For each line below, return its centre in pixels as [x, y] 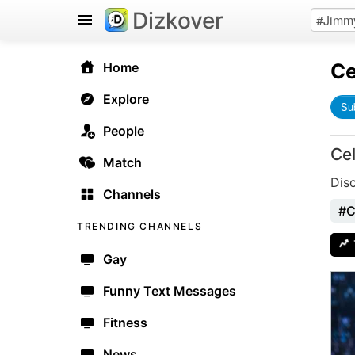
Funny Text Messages [170, 291]
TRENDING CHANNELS [140, 226]
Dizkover [178, 21]
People [124, 131]
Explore [126, 99]
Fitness [125, 323]
